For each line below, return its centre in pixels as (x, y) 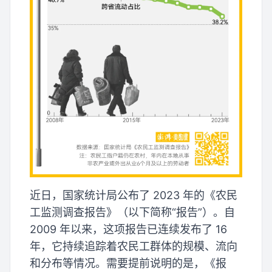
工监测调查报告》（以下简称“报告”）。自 (132, 212)
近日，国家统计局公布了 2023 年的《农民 (134, 195)
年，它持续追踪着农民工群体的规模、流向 (134, 246)
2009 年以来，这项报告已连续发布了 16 (128, 229)
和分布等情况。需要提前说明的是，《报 (128, 263)
